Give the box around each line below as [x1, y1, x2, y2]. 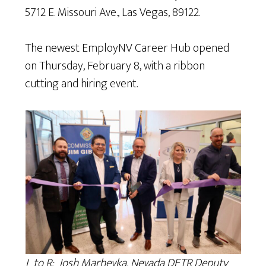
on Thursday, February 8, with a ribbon [25, 55, 205, 76]
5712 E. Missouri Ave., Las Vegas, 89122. [25, 2, 201, 23]
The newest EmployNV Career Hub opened [25, 37, 230, 58]
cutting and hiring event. [25, 73, 138, 94]
